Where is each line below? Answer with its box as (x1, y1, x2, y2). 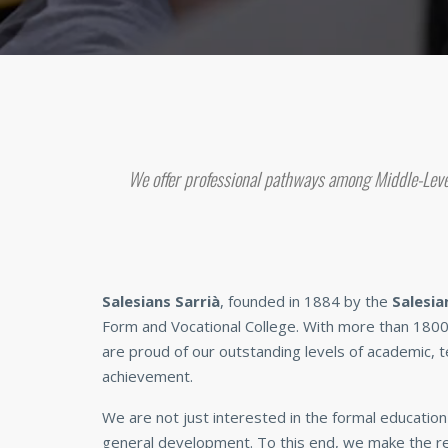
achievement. (102, 366, 193, 386)
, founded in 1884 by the (220, 291, 392, 311)
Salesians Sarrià (102, 291, 220, 311)
